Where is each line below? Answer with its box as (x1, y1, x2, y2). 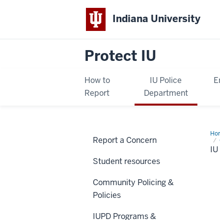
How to (84, 75, 110, 85)
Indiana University (112, 12, 201, 26)
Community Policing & (93, 177, 174, 188)
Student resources (93, 156, 160, 166)
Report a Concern (93, 135, 157, 145)
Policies (93, 190, 121, 200)
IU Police (150, 75, 182, 85)
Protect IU (84, 46, 156, 65)
